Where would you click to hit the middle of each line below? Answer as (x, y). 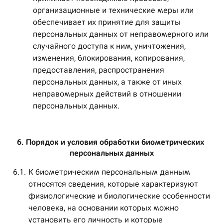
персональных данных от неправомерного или (121, 34)
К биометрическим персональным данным (109, 172)
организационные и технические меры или (113, 10)
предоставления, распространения (99, 70)
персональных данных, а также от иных (107, 82)
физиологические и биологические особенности (119, 196)
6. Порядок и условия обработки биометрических (111, 142)
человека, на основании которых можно (104, 208)
